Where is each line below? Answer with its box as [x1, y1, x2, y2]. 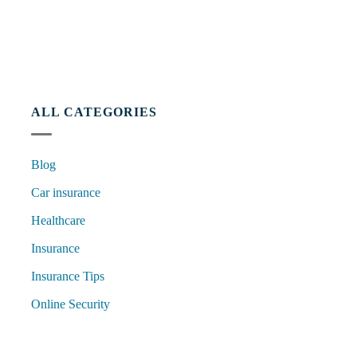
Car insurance [30, 186, 100, 199]
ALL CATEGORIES [30, 105, 157, 119]
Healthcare [30, 214, 85, 227]
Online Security [30, 297, 110, 311]
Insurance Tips [30, 269, 104, 283]
